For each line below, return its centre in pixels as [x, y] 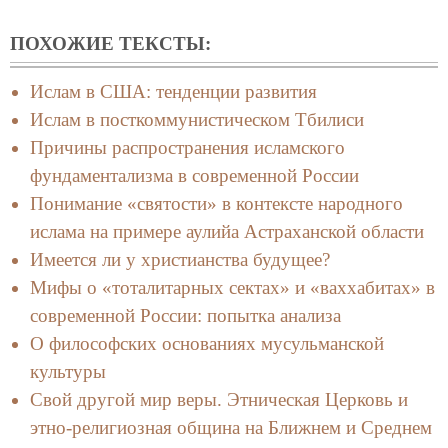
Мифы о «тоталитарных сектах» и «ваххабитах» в [232, 287]
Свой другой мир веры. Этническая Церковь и [219, 399]
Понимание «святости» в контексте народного [216, 203]
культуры [68, 371]
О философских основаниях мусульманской [207, 343]
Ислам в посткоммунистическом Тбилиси [197, 119]
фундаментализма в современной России [194, 175]
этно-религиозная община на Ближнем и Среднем [231, 427]
